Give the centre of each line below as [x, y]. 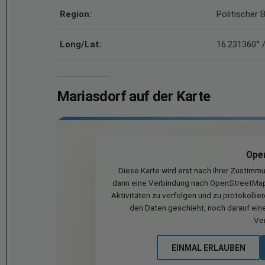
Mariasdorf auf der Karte [134, 96]
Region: [76, 14]
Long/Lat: [81, 44]
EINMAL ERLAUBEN [208, 248]
